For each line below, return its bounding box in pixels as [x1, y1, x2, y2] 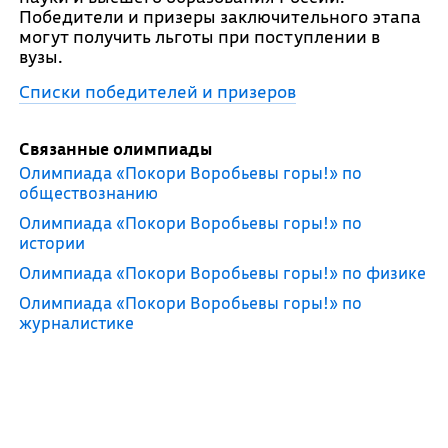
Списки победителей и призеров [18, 80, 296, 103]
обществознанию [18, 182, 158, 203]
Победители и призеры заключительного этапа [18, 5, 421, 28]
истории [18, 232, 85, 253]
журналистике [18, 312, 134, 333]
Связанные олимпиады [18, 138, 212, 159]
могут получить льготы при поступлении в [18, 25, 380, 48]
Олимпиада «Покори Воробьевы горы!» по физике [18, 262, 426, 283]
